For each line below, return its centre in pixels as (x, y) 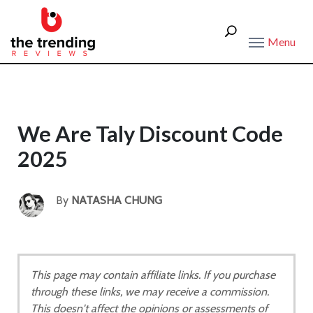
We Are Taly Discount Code (150, 134)
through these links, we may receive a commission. (150, 292)
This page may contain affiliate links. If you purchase (153, 275)
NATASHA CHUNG (117, 200)
